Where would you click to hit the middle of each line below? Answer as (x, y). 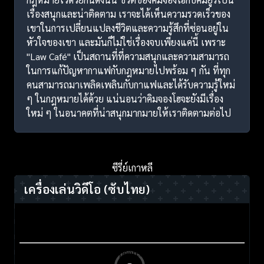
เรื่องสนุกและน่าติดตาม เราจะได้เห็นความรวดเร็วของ (128, 14)
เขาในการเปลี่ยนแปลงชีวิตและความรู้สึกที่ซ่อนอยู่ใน (128, 28)
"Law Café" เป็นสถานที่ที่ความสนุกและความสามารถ (128, 56)
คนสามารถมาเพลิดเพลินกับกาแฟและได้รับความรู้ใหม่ (131, 84)
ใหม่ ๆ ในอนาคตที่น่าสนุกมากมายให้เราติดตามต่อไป (129, 113)
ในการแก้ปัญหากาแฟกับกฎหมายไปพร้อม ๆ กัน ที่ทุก (128, 70)
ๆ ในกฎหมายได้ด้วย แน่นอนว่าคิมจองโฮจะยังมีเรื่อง (125, 98)
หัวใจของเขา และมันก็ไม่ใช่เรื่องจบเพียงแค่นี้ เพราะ (126, 42)
